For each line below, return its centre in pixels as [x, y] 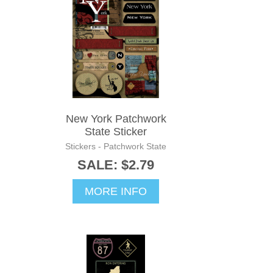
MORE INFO [116, 191]
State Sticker [116, 131]
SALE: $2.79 [116, 165]
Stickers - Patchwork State [116, 146]
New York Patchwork [116, 119]
